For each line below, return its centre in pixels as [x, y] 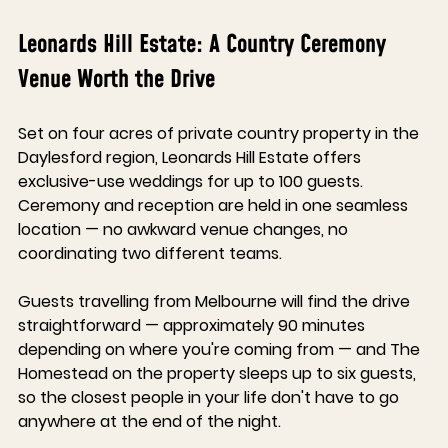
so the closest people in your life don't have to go [210, 398]
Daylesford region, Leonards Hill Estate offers [191, 158]
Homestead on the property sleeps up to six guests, [219, 374]
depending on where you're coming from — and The [221, 350]
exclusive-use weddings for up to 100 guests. [192, 182]
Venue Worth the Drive [116, 80]
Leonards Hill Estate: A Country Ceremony [205, 45]
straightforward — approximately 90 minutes [193, 326]
